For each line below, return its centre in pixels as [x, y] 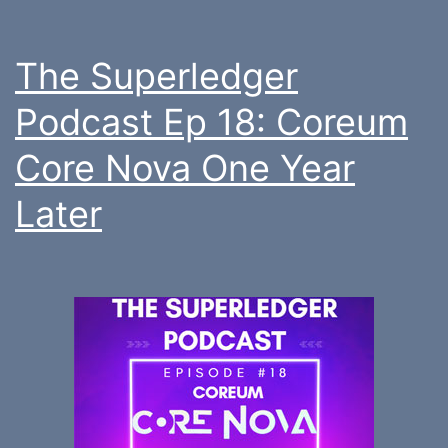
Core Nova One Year [185, 167]
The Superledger [156, 75]
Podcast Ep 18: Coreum [211, 121]
